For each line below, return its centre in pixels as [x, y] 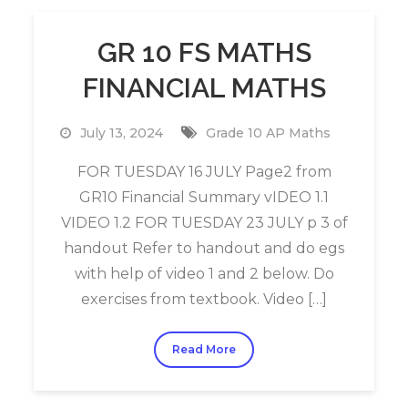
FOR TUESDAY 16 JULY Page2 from [204, 172]
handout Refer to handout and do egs [204, 248]
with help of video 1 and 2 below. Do [204, 274]
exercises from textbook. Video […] [204, 299]
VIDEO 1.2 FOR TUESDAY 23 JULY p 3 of [204, 223]
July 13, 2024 [121, 133]
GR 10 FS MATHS [204, 52]
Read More [204, 349]
